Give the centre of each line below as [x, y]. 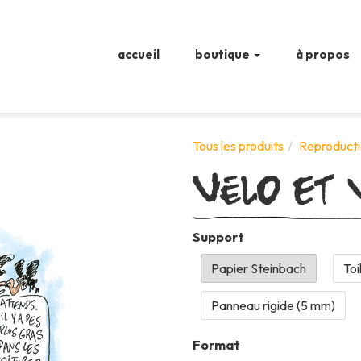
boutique [223, 54]
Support [218, 237]
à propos [322, 54]
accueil [138, 54]
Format [216, 345]
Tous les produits [238, 146]
